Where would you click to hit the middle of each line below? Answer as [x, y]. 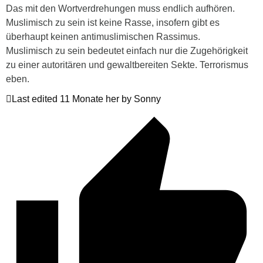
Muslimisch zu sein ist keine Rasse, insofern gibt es [113, 23]
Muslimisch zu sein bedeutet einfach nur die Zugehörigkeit [127, 51]
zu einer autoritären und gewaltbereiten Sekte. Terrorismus [127, 65]
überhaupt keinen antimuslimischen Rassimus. [103, 37]
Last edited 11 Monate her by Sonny [86, 99]
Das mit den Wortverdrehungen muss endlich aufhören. [120, 9]
